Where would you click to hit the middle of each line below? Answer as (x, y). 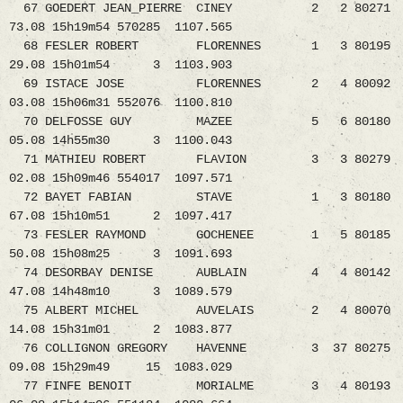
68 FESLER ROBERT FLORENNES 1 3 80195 (200, 46)
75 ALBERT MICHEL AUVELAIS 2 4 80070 (200, 311)
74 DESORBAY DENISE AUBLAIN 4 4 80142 (200, 273)
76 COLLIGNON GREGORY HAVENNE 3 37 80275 (200, 349)
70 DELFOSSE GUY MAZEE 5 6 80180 (200, 122)
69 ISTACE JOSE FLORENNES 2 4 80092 (200, 84)
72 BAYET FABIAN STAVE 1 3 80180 (200, 197)
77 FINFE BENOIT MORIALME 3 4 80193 (200, 386)
